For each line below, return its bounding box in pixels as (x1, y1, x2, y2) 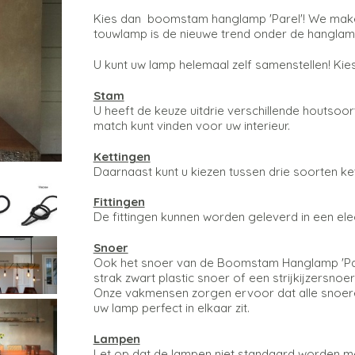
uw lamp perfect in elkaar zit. (93, 300, 250, 316)
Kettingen (93, 149, 151, 165)
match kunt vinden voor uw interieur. (93, 118, 293, 134)
